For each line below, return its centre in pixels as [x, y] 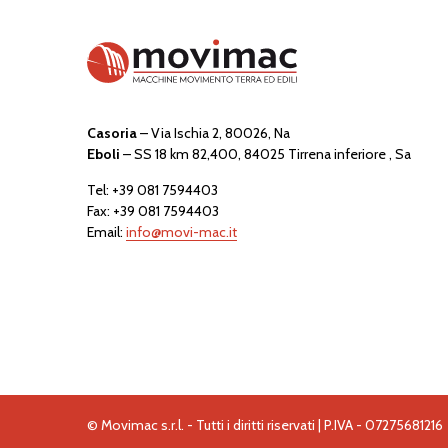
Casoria [112, 133]
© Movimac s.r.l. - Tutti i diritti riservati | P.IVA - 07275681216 [265, 425]
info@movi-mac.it [181, 232]
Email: [106, 232]
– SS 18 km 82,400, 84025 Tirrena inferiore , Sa [265, 154]
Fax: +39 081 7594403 [153, 211]
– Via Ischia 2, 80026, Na [213, 133]
